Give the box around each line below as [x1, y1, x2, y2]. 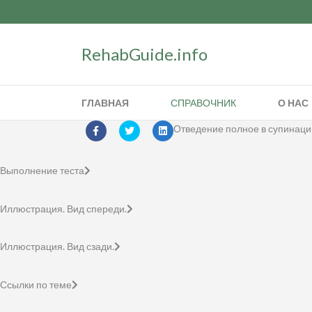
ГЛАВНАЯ [81, 97, 129, 109]
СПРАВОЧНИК [171, 97, 236, 109]
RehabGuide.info [81, 44, 208, 64]
